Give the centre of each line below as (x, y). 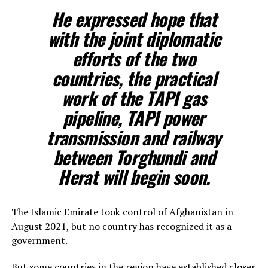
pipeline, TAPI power (134, 117)
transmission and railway (134, 137)
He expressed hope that (134, 19)
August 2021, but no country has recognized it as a (121, 226)
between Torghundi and (134, 157)
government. (39, 240)
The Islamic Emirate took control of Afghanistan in (122, 211)
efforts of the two (134, 58)
